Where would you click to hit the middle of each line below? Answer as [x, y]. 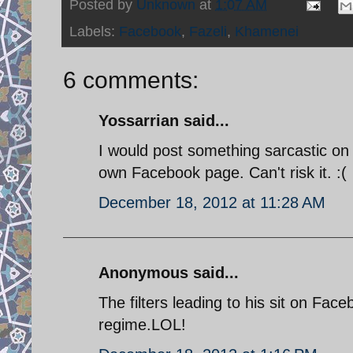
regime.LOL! [142, 324]
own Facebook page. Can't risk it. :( [223, 172]
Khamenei [267, 31]
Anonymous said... [169, 272]
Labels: [94, 31]
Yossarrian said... [164, 120]
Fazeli [208, 31]
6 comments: [131, 80]
